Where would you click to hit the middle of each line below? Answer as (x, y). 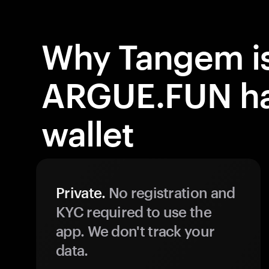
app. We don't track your (135, 231)
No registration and (170, 192)
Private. (81, 192)
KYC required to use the (134, 212)
